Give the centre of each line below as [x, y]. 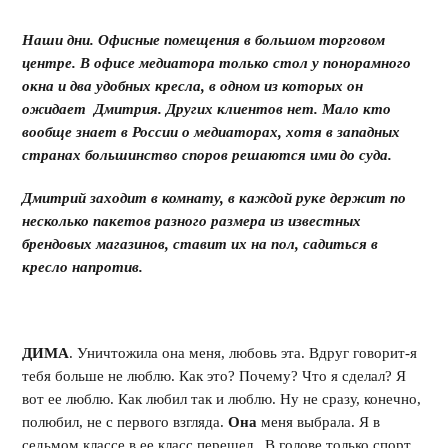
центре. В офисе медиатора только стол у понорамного [217, 63]
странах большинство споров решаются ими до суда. [207, 155]
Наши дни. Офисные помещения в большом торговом [204, 40]
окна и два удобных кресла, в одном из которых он [193, 86]
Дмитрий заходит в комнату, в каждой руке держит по [214, 198]
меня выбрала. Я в [321, 422]
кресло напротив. [83, 267]
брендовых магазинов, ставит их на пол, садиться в [200, 244]
